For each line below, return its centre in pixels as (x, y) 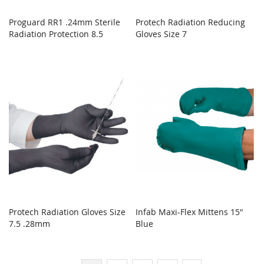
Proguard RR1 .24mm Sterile (65, 22)
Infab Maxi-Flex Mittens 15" (190, 212)
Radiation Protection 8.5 (56, 34)
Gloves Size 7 (161, 34)
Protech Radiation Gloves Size (67, 212)
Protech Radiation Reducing (191, 22)
